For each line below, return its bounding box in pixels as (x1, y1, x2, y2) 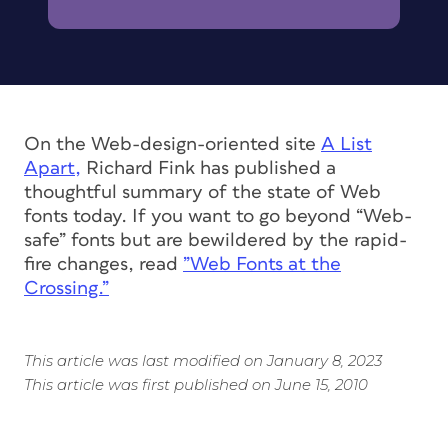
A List (321, 134, 372, 154)
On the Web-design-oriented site (24, 134, 321, 154)
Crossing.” (24, 278, 109, 298)
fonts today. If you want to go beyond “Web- (24, 206, 412, 226)
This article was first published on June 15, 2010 (24, 374, 368, 394)
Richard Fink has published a (81, 158, 336, 178)
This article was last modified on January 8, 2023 (24, 350, 382, 370)
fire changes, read (24, 254, 183, 274)
